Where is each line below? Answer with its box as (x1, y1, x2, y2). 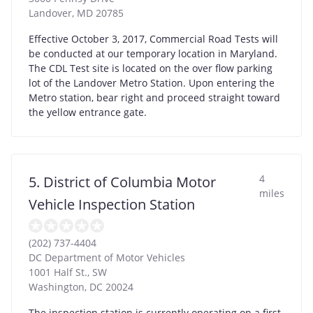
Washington (29, 280, 85, 294)
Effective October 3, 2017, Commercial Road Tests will (29, 32, 278, 46)
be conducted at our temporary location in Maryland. (29, 47, 277, 61)
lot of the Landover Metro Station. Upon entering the (29, 76, 275, 90)
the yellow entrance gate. (29, 105, 147, 119)
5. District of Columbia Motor (29, 173, 216, 192)
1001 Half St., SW (29, 265, 107, 279)
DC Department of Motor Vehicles (29, 251, 185, 265)
